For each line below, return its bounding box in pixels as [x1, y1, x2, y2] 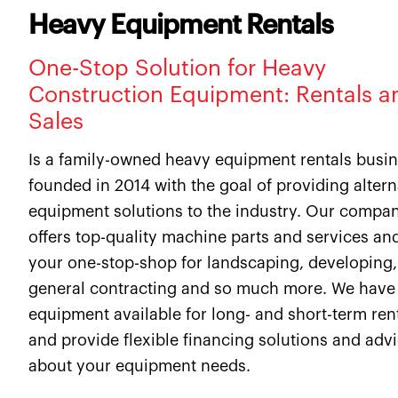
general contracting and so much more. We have [28, 281, 396, 298]
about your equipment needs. [28, 358, 251, 375]
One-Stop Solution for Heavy [28, 57, 327, 80]
